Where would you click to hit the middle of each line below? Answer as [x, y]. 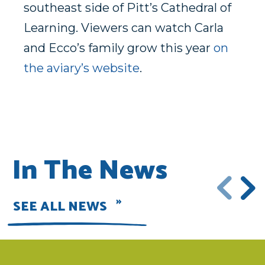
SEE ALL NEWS [60, 207]
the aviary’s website [82, 68]
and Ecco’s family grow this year [119, 48]
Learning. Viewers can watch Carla [124, 28]
